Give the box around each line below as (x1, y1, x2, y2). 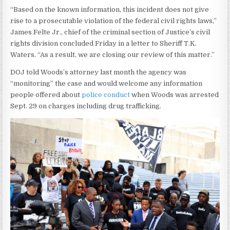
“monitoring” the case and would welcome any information (10, 80, 203, 88)
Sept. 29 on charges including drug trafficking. (10, 102, 162, 110)
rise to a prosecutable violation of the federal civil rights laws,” (10, 17, 217, 25)
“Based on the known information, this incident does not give (10, 6, 209, 14)
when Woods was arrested (130, 91, 219, 99)
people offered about (10, 91, 82, 99)
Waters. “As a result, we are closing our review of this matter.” (10, 51, 215, 59)
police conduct (82, 91, 130, 99)
